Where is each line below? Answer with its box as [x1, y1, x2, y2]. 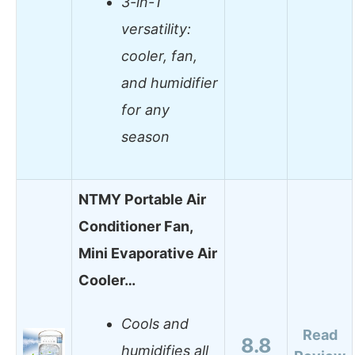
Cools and [121, 315, 189, 333]
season [121, 128, 170, 146]
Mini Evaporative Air [78, 244, 217, 261]
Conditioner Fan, [78, 217, 193, 235]
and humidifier [121, 74, 218, 92]
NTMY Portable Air [78, 190, 206, 208]
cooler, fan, [121, 48, 197, 65]
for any [121, 101, 170, 119]
